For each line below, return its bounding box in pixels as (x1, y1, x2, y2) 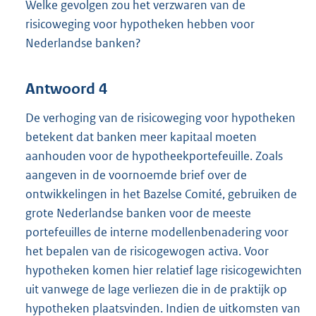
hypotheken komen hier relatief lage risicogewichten (25, 262, 302, 279)
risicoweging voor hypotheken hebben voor (25, 16, 255, 32)
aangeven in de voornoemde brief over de (25, 167, 247, 183)
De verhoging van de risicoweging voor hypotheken (25, 110, 296, 126)
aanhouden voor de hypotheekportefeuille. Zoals (25, 148, 283, 164)
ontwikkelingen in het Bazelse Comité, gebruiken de (25, 186, 297, 202)
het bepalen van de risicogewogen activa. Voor (25, 243, 269, 260)
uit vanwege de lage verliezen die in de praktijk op (25, 281, 287, 298)
